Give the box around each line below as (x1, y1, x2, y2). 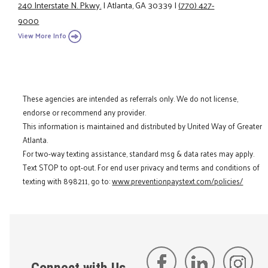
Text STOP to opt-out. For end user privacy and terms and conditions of (23, 160, 260, 174)
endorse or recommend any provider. (23, 105, 147, 119)
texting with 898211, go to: (23, 173, 112, 188)
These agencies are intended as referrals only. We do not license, (23, 91, 239, 105)
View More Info (18, 29, 67, 42)
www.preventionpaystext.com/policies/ (112, 173, 243, 188)
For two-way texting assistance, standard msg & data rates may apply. (23, 146, 255, 160)
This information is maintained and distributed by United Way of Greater (23, 118, 263, 133)
